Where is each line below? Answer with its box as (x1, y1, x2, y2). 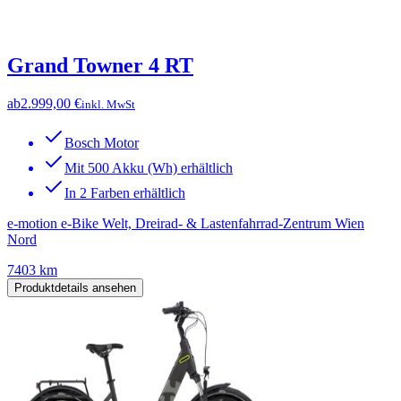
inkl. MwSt (81, 98, 135, 112)
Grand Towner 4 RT (7, 54, 193, 78)
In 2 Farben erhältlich (64, 185, 185, 201)
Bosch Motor (64, 135, 139, 151)
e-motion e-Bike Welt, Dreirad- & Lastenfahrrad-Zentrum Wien (7, 216, 364, 232)
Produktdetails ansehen (14, 281, 136, 295)
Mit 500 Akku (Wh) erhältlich (64, 160, 233, 176)
